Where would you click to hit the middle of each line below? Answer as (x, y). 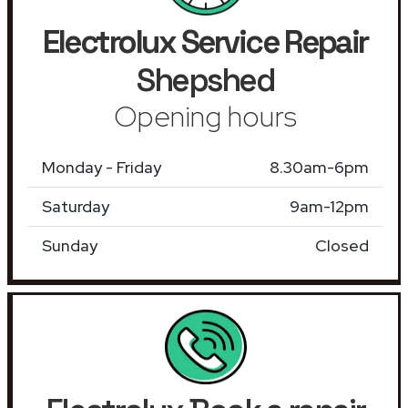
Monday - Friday (102, 167)
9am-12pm (329, 206)
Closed (342, 245)
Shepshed (205, 80)
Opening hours (205, 116)
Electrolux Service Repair (205, 41)
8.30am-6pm (319, 167)
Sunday (70, 245)
